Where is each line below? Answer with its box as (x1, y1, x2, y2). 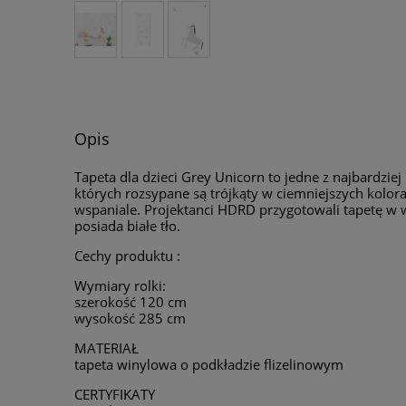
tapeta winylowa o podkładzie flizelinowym (74, 355, 343, 374)
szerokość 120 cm (74, 293, 187, 312)
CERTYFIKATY (74, 385, 155, 404)
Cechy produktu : (74, 246, 180, 266)
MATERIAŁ (74, 339, 139, 358)
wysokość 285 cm (74, 309, 186, 328)
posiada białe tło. (74, 217, 180, 236)
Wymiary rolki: (74, 276, 166, 295)
